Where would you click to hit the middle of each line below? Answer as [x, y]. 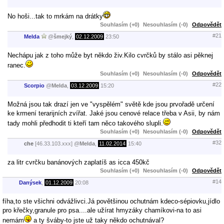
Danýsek [30, 183]
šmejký [63, 37]
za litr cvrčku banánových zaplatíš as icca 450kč [78, 162]
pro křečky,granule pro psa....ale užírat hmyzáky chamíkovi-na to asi [102, 210]
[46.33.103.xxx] [54, 144]
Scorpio [34, 86]
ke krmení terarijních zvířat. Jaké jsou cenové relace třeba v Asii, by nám [114, 113]
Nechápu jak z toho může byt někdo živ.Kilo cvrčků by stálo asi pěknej [110, 55]
